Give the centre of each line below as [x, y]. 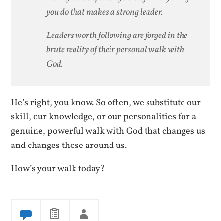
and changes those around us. [69, 145]
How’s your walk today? [58, 168]
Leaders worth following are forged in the [117, 36]
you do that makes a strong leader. [105, 12]
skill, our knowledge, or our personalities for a [104, 117]
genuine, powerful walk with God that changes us [108, 131]
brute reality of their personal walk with [115, 50]
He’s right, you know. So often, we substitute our [106, 102]
